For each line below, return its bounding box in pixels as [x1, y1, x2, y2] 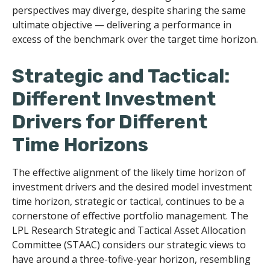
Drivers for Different [12, 110, 207, 133]
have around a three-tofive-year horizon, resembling [12, 253, 251, 266]
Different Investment [12, 87, 216, 110]
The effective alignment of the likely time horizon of [12, 166, 246, 179]
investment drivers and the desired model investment [12, 180, 252, 193]
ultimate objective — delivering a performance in [12, 18, 231, 31]
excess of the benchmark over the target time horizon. [12, 33, 258, 46]
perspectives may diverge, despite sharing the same [12, 4, 246, 17]
